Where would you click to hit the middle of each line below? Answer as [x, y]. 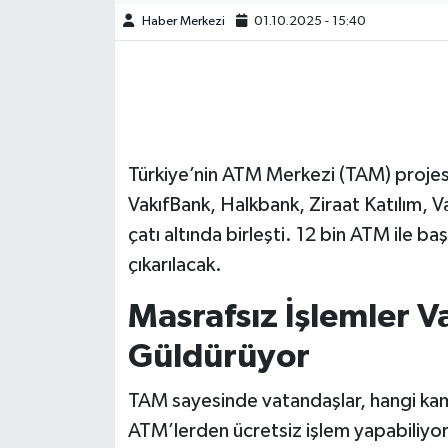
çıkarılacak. [174, 265]
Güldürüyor [218, 357]
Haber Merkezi [183, 22]
